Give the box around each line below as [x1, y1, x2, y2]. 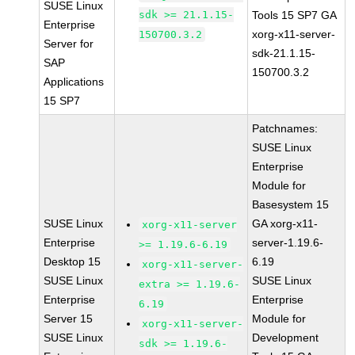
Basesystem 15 [252, 198, 330, 211]
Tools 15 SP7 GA [252, 9, 338, 21]
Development [252, 331, 319, 344]
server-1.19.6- [252, 236, 324, 249]
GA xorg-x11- [252, 217, 319, 230]
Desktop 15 [44, 255, 101, 268]
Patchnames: [252, 122, 319, 135]
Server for [44, 37, 94, 50]
